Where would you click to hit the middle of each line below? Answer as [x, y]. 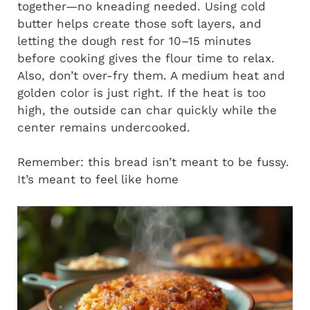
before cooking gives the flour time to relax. [146, 58]
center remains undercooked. [104, 127]
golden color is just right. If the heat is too [142, 92]
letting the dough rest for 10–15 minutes [134, 40]
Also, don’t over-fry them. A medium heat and [151, 75]
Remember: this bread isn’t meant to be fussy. [153, 162]
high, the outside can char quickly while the [147, 110]
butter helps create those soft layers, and [139, 23]
